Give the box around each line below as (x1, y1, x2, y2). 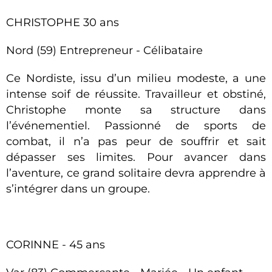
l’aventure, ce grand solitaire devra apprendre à (6, 166, 266, 180)
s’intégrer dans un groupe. (6, 182, 150, 195)
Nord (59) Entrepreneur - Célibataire (6, 44, 203, 57)
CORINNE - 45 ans (6, 238, 105, 251)
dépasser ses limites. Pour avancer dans (6, 151, 266, 164)
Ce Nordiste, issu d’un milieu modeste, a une (6, 72, 266, 85)
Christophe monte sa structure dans (6, 103, 266, 117)
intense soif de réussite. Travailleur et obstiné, (6, 87, 266, 101)
